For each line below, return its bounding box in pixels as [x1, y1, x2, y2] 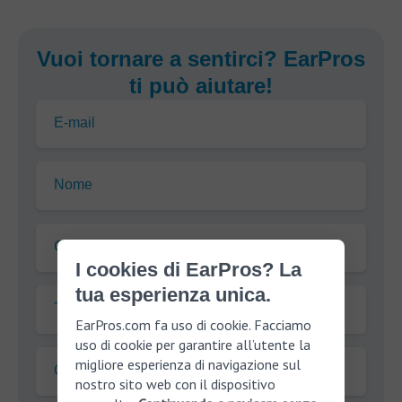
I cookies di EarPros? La [75, 258, 301, 281]
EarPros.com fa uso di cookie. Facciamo [75, 316, 311, 334]
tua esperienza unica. [75, 284, 271, 306]
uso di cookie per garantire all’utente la [75, 336, 310, 354]
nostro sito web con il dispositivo [75, 375, 275, 393]
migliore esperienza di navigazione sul [75, 355, 301, 373]
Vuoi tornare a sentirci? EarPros [37, 47, 365, 71]
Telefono [54, 301, 109, 316]
